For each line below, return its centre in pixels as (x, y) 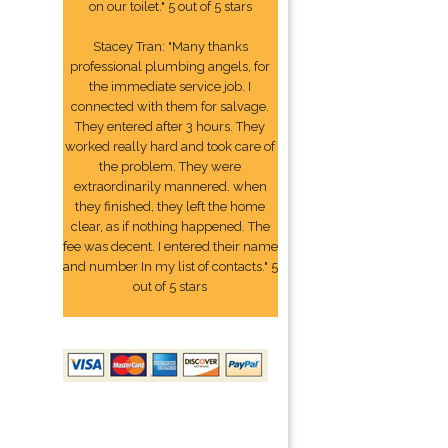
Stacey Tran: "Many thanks (170, 46)
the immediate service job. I (170, 86)
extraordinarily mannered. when (170, 186)
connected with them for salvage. (170, 106)
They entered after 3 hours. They (170, 126)
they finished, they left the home (170, 206)
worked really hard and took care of (170, 146)
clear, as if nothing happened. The (170, 226)
